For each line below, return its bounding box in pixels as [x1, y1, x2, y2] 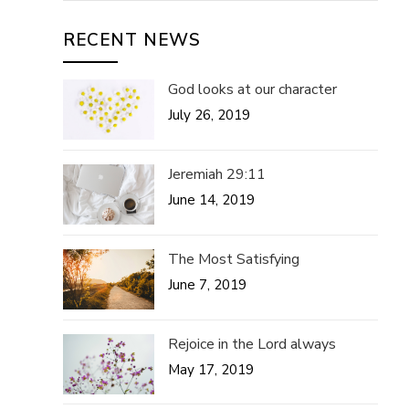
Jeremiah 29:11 [168, 163, 267, 184]
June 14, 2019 [168, 190, 256, 209]
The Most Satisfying [168, 248, 300, 269]
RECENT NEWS [63, 27, 202, 52]
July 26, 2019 [168, 105, 251, 124]
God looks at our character [168, 79, 338, 100]
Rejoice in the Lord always [168, 333, 337, 354]
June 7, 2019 [168, 275, 247, 294]
